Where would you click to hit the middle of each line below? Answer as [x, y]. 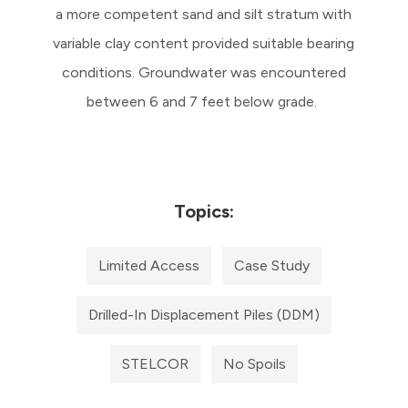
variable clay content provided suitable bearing [204, 43]
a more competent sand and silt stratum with [204, 14]
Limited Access [148, 265]
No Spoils [254, 363]
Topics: [204, 211]
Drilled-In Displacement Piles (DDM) [204, 314]
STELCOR [155, 363]
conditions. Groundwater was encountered [204, 72]
